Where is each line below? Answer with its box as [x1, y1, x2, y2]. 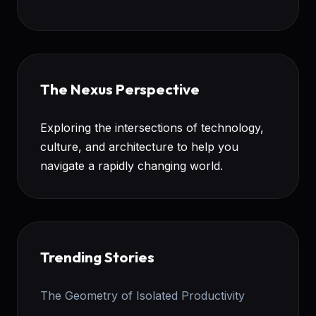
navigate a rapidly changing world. [40, 158, 223, 173]
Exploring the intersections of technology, [40, 120, 264, 135]
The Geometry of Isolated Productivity [40, 288, 245, 303]
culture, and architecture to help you [40, 139, 238, 154]
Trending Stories [40, 247, 154, 266]
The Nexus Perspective [40, 79, 200, 98]
